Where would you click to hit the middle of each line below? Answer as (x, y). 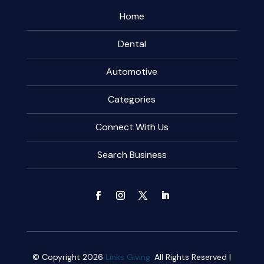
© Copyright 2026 (69, 257)
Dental (132, 44)
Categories (132, 100)
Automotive (132, 72)
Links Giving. (129, 257)
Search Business (132, 155)
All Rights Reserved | (192, 257)
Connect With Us (132, 127)
